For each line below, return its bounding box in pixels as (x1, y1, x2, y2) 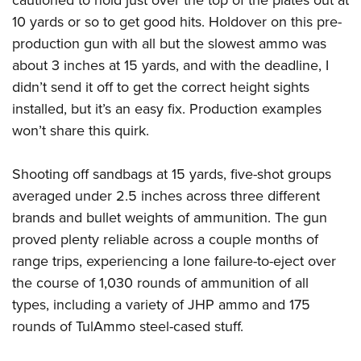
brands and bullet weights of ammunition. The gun (12, 207, 327, 229)
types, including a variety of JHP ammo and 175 (12, 294, 310, 316)
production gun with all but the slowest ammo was (12, 33, 326, 55)
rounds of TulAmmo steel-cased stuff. (12, 316, 243, 338)
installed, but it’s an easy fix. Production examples (12, 98, 322, 120)
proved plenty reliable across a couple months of (12, 229, 318, 251)
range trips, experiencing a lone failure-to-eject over (12, 251, 336, 272)
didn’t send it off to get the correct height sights (12, 77, 309, 98)
